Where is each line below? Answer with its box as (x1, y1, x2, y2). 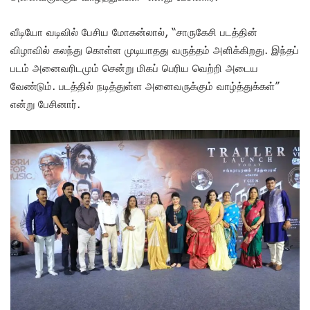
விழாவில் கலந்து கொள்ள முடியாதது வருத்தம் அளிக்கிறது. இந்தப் (10, 44, 299, 57)
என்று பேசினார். (10, 98, 80, 111)
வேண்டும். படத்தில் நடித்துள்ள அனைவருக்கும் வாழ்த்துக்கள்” (10, 80, 280, 93)
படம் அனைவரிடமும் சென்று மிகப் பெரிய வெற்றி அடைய (10, 62, 258, 75)
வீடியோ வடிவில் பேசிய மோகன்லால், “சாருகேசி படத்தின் (10, 26, 257, 39)
